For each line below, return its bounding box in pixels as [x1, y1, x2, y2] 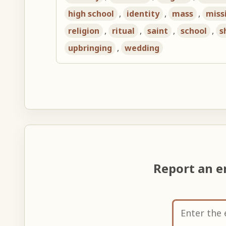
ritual [112, 25, 135, 36]
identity [127, 8, 160, 19]
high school [68, 8, 115, 19]
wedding [125, 42, 160, 53]
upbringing [68, 42, 112, 53]
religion [68, 25, 100, 36]
